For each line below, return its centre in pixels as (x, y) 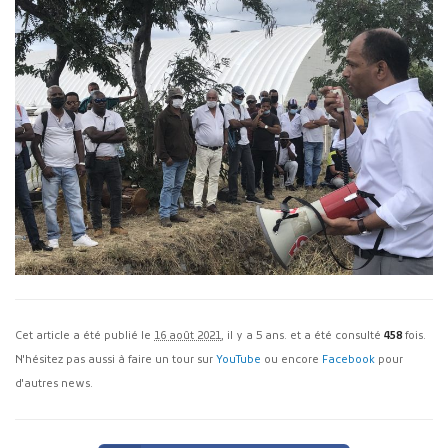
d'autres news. (54, 384)
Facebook (348, 360)
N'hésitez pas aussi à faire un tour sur (115, 360)
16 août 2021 (187, 336)
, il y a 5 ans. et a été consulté (302, 336)
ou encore (291, 360)
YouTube (238, 360)
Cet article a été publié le (84, 336)
